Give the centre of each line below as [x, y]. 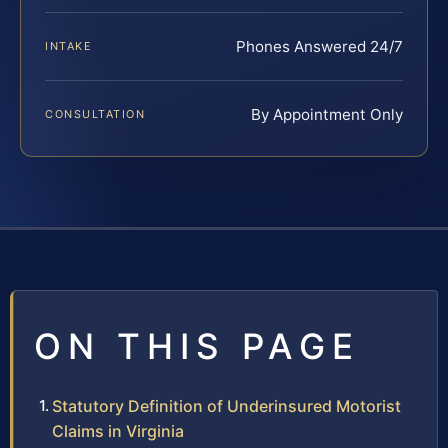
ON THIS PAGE [197, 345]
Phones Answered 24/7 [319, 46]
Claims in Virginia [118, 430]
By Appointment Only [327, 114]
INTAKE [69, 45]
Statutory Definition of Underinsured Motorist [226, 405]
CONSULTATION [95, 113]
